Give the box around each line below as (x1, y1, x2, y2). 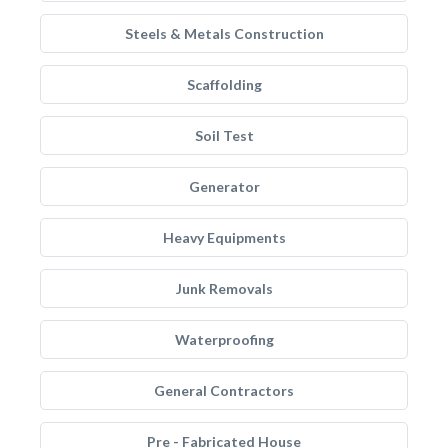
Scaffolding (186, 76, 262, 93)
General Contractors (154, 382, 294, 399)
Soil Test (194, 127, 254, 144)
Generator (188, 178, 260, 195)
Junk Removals (175, 280, 273, 297)
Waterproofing (174, 331, 274, 348)
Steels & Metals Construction (124, 25, 324, 42)
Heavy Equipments (162, 229, 286, 246)
